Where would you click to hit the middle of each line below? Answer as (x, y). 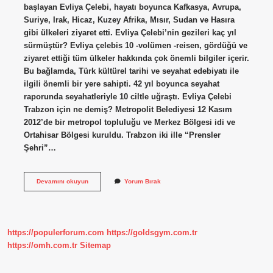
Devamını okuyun (62, 181)
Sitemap (95, 246)
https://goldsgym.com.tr (152, 233)
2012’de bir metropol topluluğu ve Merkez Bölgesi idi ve (129, 122)
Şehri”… (40, 147)
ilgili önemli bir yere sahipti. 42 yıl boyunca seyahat (121, 83)
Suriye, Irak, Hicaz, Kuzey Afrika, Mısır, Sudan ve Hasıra (129, 19)
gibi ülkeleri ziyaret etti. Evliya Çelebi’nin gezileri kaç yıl (130, 32)
